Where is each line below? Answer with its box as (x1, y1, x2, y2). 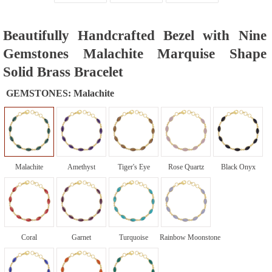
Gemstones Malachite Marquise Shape (3, 46, 267, 61)
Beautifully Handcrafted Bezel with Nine (3, 27, 267, 43)
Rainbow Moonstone (160, 233, 220, 242)
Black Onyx (220, 162, 256, 171)
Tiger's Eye (117, 162, 150, 171)
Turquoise (119, 233, 148, 242)
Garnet (72, 233, 91, 242)
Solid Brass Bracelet (3, 64, 123, 80)
